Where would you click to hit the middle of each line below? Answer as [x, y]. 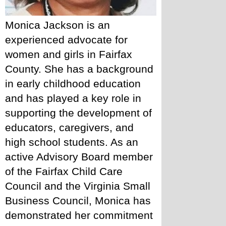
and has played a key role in [73, 98]
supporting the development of [78, 113]
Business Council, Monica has [78, 201]
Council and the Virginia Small [78, 186]
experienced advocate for [66, 40]
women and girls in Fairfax [69, 54]
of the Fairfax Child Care [64, 171]
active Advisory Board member [79, 157]
